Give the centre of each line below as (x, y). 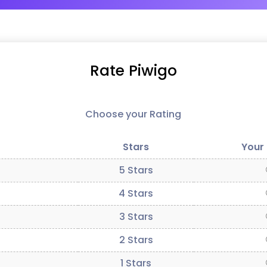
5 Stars (136, 170)
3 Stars (136, 217)
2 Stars (136, 240)
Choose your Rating (133, 114)
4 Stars (136, 193)
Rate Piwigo (133, 71)
